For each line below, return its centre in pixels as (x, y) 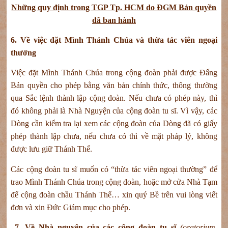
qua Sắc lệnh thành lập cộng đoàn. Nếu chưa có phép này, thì (114, 98)
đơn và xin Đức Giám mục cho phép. (71, 207)
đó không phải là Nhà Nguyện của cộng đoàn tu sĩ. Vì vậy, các (114, 111)
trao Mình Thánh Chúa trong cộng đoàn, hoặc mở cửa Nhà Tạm (114, 182)
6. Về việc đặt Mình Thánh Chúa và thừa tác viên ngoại (114, 40)
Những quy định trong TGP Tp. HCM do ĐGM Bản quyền (114, 7)
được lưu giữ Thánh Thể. (54, 149)
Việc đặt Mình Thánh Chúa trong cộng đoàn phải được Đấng (114, 73)
